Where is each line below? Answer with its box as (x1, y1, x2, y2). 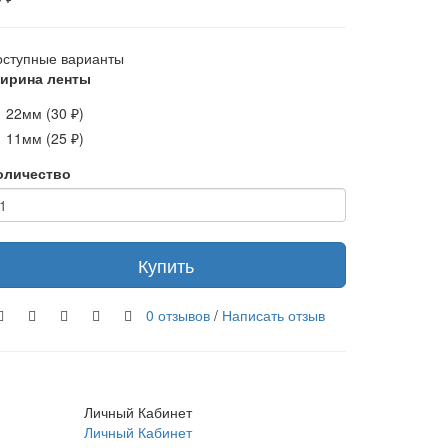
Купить (138, 252, 194, 278)
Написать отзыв (222, 304, 325, 325)
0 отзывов (146, 304, 210, 325)
